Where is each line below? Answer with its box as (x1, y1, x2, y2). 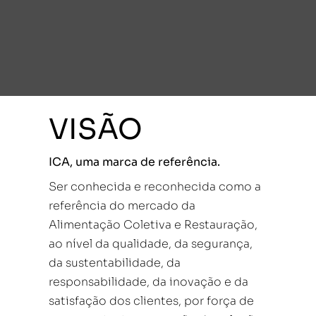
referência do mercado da (49, 198, 195, 214)
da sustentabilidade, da (49, 255, 181, 271)
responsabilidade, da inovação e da (49, 274, 248, 290)
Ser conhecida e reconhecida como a (49, 179, 261, 195)
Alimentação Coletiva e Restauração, (49, 217, 257, 233)
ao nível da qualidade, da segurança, (49, 236, 253, 252)
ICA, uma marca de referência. (49, 154, 220, 170)
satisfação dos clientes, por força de (49, 293, 254, 309)
